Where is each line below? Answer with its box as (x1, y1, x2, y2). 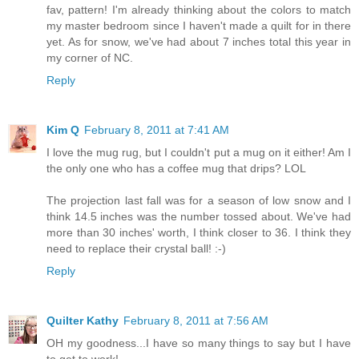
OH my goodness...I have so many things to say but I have (46, 337, 351, 350)
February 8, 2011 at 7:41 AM (84, 123, 229, 137)
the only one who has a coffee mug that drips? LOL (46, 162, 306, 175)
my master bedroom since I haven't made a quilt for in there (46, 19, 351, 33)
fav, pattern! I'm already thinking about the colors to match (46, 3, 351, 17)
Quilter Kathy (46, 314, 119, 328)
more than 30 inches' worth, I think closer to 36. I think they (46, 226, 351, 240)
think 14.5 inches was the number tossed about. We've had (46, 210, 351, 224)
